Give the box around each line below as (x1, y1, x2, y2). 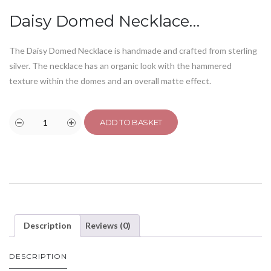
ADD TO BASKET (100, 117, 162, 127)
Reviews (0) (85, 220, 131, 230)
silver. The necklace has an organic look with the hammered (9, 60, 232, 71)
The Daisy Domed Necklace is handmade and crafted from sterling (9, 45, 257, 56)
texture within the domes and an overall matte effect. (9, 76, 211, 86)
